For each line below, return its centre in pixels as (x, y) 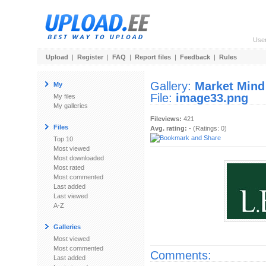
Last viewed (71, 196)
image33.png (212, 98)
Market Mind (230, 86)
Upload (57, 57)
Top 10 (63, 139)
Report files (153, 57)
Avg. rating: (169, 128)
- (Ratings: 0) (207, 128)
